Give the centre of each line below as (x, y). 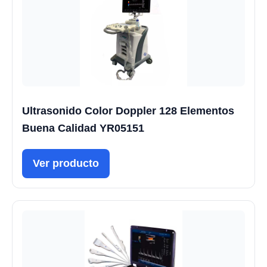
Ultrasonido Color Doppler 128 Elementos (128, 111)
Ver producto (66, 163)
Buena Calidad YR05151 (83, 128)
